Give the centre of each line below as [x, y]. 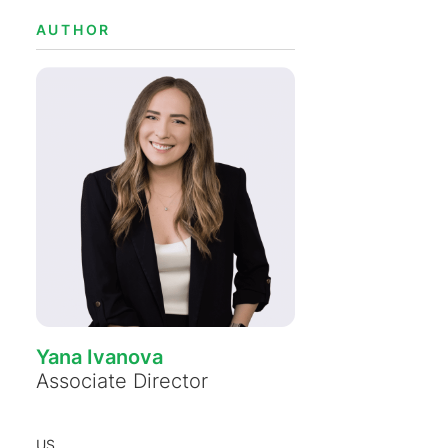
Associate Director [121, 381]
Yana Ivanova [99, 357]
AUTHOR [73, 29]
